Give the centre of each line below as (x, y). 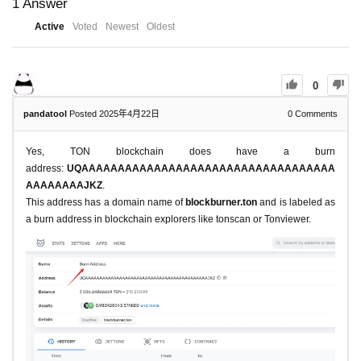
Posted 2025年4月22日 (114, 113)
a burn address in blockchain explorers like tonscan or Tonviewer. (168, 219)
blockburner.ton (222, 202)
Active (50, 26)
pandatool (45, 113)
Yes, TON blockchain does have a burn (180, 151)
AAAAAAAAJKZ (64, 185)
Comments (315, 113)
